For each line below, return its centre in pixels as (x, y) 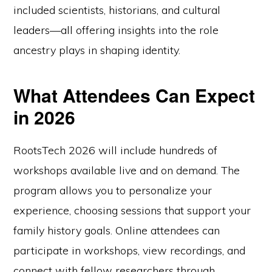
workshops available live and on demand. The (127, 170)
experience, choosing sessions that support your (132, 210)
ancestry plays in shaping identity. (97, 50)
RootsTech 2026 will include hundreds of (116, 150)
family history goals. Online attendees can (117, 230)
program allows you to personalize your (113, 190)
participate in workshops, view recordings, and (130, 250)
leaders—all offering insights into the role (116, 30)
